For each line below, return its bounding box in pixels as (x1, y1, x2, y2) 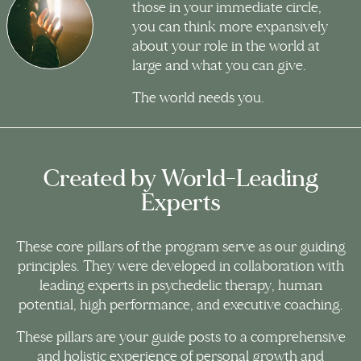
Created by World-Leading (43, 163, 318, 195)
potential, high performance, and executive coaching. (18, 296, 343, 315)
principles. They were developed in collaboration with (17, 257, 344, 276)
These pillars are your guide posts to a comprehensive (15, 328, 346, 347)
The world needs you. (132, 89, 264, 108)
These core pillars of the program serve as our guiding (15, 238, 346, 257)
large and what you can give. (132, 56, 306, 76)
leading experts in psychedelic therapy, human (39, 276, 322, 296)
